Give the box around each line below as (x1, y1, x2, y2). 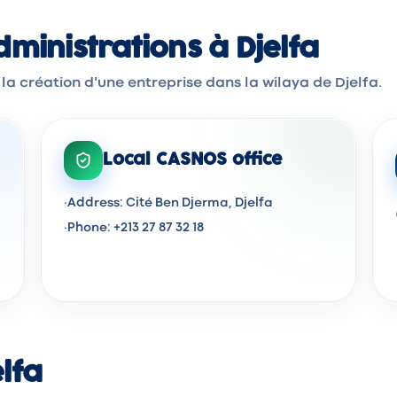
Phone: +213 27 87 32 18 (66, 222, 204, 233)
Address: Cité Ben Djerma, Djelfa (66, 198, 273, 208)
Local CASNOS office (102, 152, 283, 168)
